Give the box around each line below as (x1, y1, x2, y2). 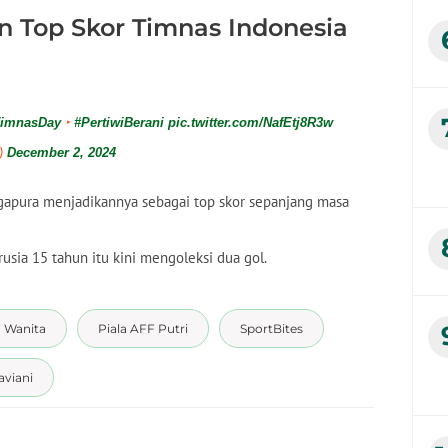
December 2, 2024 (7, 145, 116, 160)
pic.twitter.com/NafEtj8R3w (168, 115, 333, 130)
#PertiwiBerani (74, 115, 164, 130)
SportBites (240, 321, 303, 336)
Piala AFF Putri (98, 321, 188, 336)
